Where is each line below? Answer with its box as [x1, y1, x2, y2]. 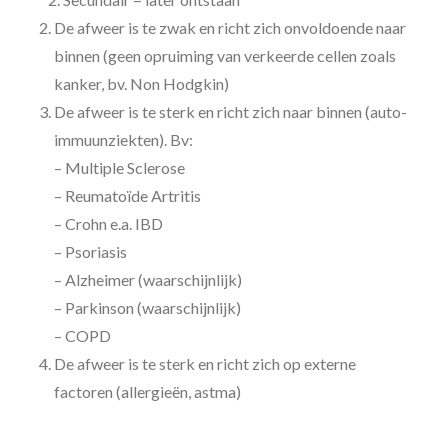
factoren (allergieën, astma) [54, 382, 241, 401]
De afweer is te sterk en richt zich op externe [54, 354, 356, 373]
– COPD [54, 326, 111, 345]
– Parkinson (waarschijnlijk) [54, 298, 241, 317]
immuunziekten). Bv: [54, 130, 193, 149]
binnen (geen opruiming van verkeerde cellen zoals [54, 46, 396, 65]
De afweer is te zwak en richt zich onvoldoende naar [54, 18, 406, 37]
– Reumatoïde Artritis [54, 186, 201, 205]
